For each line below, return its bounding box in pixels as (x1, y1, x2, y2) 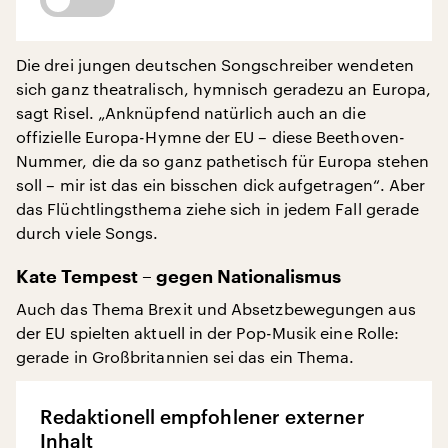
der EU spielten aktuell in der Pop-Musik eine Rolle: (16, 323, 400, 342)
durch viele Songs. (16, 223, 159, 242)
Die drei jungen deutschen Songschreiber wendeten (16, 55, 414, 74)
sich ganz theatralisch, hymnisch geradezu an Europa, (16, 79, 432, 98)
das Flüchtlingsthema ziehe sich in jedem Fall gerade (16, 199, 420, 218)
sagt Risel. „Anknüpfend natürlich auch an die (16, 103, 366, 122)
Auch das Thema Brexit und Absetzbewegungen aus (16, 299, 416, 318)
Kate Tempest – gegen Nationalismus (16, 268, 341, 286)
